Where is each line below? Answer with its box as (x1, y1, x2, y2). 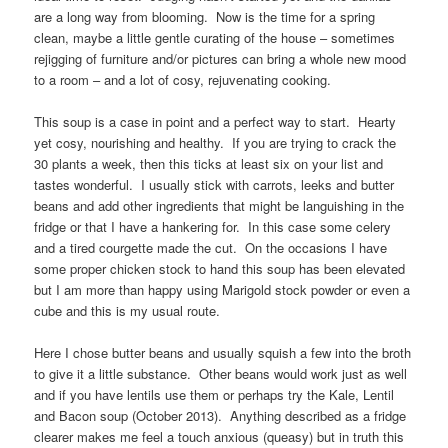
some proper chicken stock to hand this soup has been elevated (34, 259, 406, 279)
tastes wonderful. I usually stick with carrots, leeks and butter (34, 175, 395, 195)
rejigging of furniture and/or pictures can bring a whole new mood (34, 49, 407, 69)
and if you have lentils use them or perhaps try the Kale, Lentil (34, 385, 395, 405)
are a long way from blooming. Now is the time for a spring (34, 7, 376, 27)
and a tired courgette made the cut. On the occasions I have (34, 238, 388, 258)
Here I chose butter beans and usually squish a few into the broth (34, 343, 412, 363)
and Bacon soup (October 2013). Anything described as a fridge (34, 406, 407, 426)
